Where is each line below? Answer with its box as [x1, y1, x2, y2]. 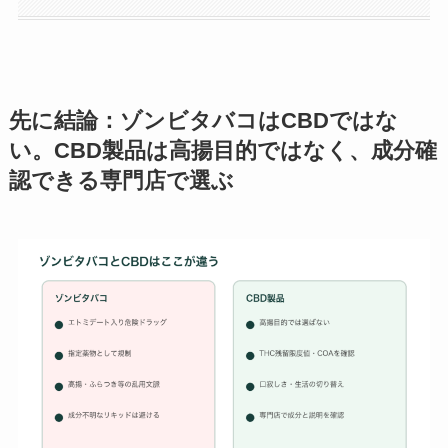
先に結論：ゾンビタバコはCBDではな [8, 109, 398, 134]
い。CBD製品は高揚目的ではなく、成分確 [8, 139, 437, 164]
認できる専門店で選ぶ [8, 169, 234, 194]
